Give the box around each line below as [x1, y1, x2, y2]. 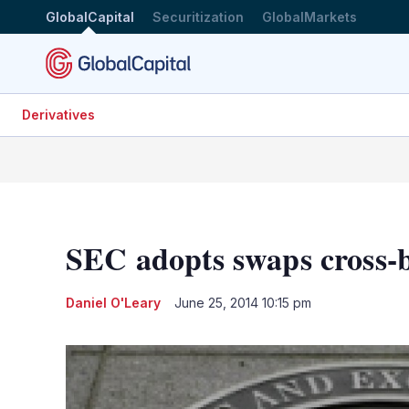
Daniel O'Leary [66, 294, 161, 310]
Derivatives [22, 107, 95, 122]
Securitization [152, 8, 244, 25]
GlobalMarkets [262, 8, 357, 25]
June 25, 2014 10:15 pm [174, 294, 311, 310]
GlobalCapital [46, 8, 134, 25]
